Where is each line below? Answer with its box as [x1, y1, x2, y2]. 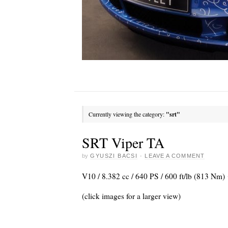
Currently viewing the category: [89, 110, 166, 118]
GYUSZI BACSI [90, 152, 138, 159]
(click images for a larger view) [82, 191, 181, 202]
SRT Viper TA [82, 132, 164, 152]
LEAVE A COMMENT [145, 152, 205, 159]
